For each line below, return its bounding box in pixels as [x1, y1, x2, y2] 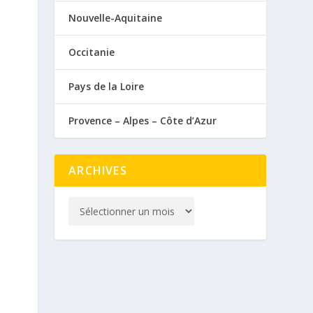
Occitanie [68, 45, 115, 59]
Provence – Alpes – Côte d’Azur [68, 113, 217, 127]
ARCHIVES [68, 162, 127, 178]
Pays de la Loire [68, 79, 145, 93]
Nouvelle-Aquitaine [68, 10, 163, 24]
